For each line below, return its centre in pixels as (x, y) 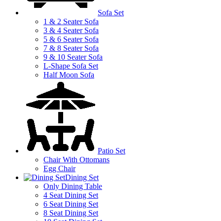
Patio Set (111, 150)
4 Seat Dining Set (71, 195)
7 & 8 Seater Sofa (71, 48)
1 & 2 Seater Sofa (71, 21)
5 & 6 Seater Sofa (71, 39)
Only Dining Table (73, 186)
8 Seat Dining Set (71, 213)
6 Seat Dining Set (71, 204)
